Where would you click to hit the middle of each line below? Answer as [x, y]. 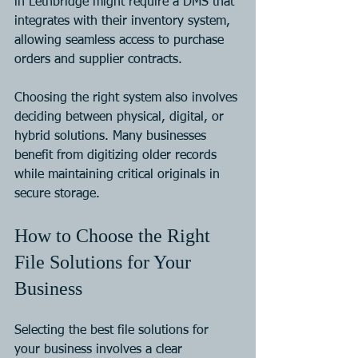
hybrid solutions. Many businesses [112, 136]
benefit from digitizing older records [117, 155]
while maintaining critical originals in [119, 175]
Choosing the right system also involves [128, 98]
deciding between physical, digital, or [121, 117]
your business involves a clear [100, 350]
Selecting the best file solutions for [113, 330]
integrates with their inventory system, [124, 21]
